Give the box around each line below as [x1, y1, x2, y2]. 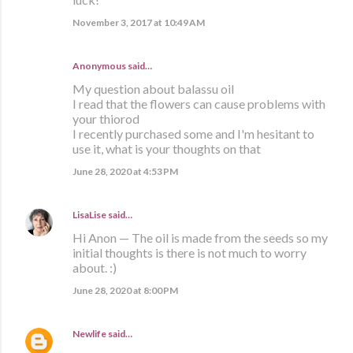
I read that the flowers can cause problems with [72, 96, 325, 112]
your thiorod [72, 111, 139, 127]
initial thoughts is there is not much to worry [72, 245, 307, 261]
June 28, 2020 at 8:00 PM [72, 284, 178, 297]
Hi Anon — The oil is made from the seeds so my [72, 230, 328, 246]
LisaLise [72, 209, 106, 221]
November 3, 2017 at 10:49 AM [72, 17, 205, 29]
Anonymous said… [72, 60, 152, 72]
